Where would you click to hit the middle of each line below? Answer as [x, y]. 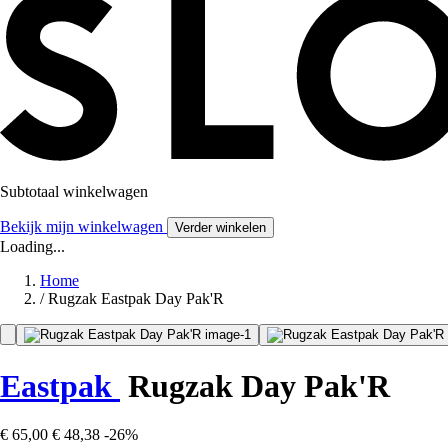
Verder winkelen [220, 228]
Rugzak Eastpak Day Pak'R [136, 299]
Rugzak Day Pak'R [255, 385]
